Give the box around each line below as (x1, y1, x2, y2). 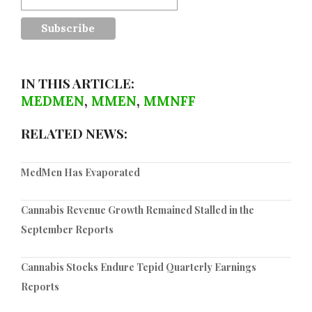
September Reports (21, 222, 114, 236)
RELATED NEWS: (21, 123, 127, 142)
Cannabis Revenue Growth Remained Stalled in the (21, 203, 254, 217)
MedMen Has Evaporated (21, 165, 140, 179)
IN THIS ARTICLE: (21, 73, 134, 92)
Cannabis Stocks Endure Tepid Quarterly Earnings (21, 260, 256, 274)
